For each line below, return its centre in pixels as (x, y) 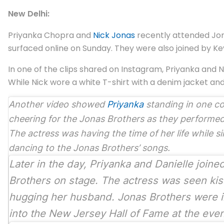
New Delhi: (29, 14)
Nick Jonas (114, 35)
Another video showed (58, 104)
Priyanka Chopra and (50, 35)
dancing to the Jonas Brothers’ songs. (90, 148)
